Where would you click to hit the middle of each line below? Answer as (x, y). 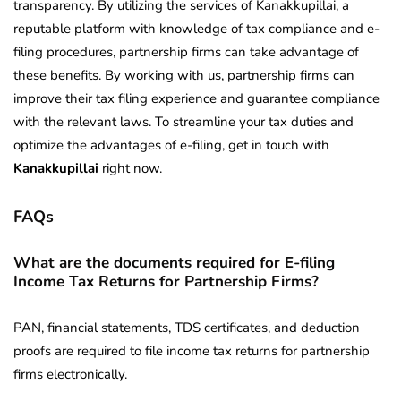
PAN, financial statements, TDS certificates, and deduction (187, 328)
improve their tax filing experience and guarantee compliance (196, 99)
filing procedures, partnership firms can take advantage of (186, 52)
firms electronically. (70, 375)
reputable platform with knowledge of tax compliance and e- (196, 29)
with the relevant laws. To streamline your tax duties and (183, 122)
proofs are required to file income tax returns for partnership (192, 351)
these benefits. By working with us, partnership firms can (184, 76)
